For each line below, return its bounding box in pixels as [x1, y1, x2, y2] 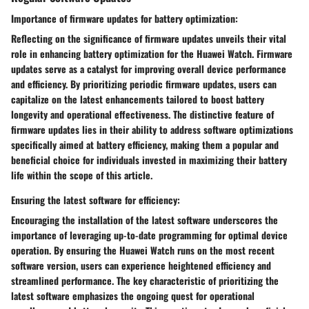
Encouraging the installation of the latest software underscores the [11, 212, 278, 228]
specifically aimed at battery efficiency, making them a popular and [11, 137, 279, 152]
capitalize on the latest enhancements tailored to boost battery [11, 92, 264, 107]
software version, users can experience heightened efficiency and [11, 258, 271, 273]
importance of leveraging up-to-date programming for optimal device [11, 228, 288, 243]
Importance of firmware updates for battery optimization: [11, 11, 238, 26]
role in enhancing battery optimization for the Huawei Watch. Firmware [11, 46, 292, 61]
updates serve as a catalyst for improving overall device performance [11, 61, 286, 77]
